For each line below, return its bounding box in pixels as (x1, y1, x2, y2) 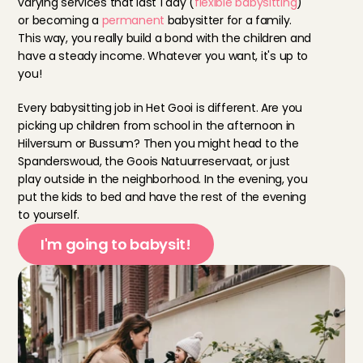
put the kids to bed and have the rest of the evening (18, 189, 306, 205)
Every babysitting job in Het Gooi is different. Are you (18, 100, 303, 116)
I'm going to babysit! (41, 234, 191, 254)
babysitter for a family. (164, 12, 292, 28)
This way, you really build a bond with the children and (18, 30, 312, 46)
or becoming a (18, 12, 102, 28)
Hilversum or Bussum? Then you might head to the (18, 135, 299, 152)
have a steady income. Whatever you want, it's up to (18, 48, 309, 64)
